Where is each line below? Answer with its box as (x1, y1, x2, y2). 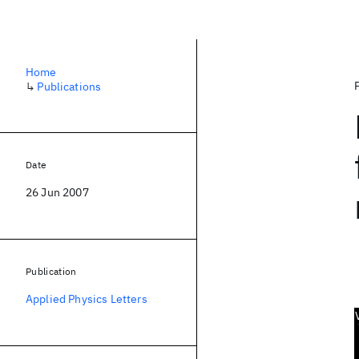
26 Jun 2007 (26, 185, 89, 200)
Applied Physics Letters (26, 292, 147, 306)
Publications (37, 79, 102, 94)
